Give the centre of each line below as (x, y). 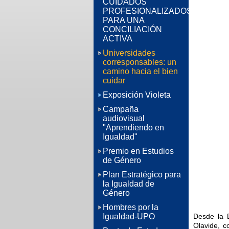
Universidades (129, 53)
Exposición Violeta (137, 95)
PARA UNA (124, 20)
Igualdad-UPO (129, 216)
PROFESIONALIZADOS (147, 11)
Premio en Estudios (138, 151)
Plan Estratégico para (142, 175)
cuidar (114, 81)
